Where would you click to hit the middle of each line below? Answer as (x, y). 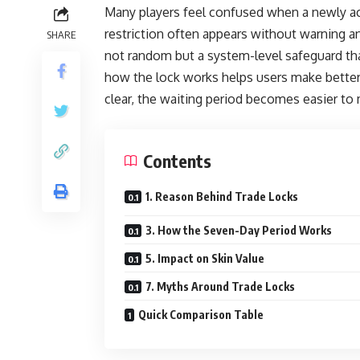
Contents (177, 161)
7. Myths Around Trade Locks (220, 286)
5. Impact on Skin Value (205, 258)
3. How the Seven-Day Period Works (239, 230)
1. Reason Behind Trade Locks (222, 196)
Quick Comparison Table (201, 315)
